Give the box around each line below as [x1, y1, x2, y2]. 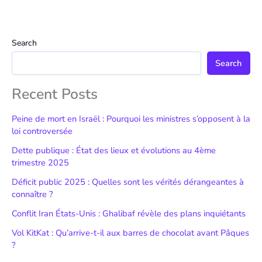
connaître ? [12, 188, 53, 201]
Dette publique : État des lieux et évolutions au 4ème [12, 144, 216, 157]
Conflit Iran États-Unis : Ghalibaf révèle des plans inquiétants [12, 208, 246, 220]
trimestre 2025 [12, 157, 69, 169]
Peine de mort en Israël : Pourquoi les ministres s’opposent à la [12, 113, 250, 125]
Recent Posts [12, 84, 98, 104]
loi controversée [12, 125, 73, 137]
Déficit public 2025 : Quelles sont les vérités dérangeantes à [12, 176, 244, 188]
